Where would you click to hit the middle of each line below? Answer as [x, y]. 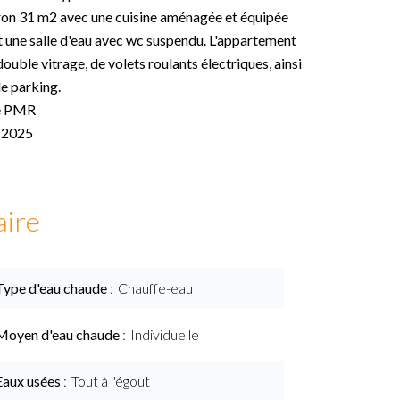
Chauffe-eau [155, 288]
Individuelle [165, 334]
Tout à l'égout [111, 381]
